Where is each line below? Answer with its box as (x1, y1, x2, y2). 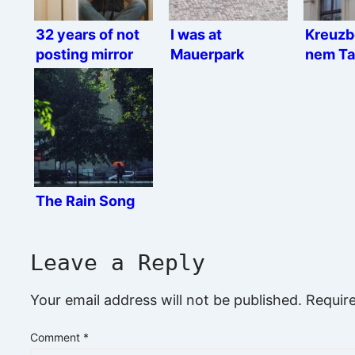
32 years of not (36, 26, 139, 44)
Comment (30, 330, 83, 345)
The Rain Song (36, 193, 135, 210)
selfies (36, 66, 82, 83)
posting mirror (36, 46, 133, 63)
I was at (170, 26, 222, 44)
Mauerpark (170, 46, 244, 63)
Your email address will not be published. (30, 292, 302, 309)
